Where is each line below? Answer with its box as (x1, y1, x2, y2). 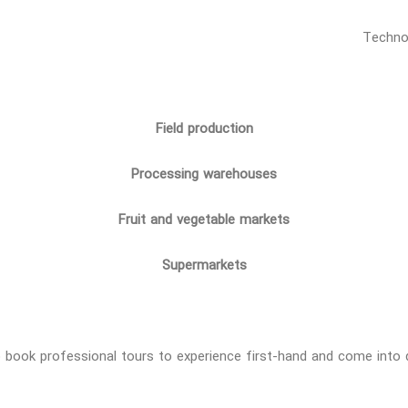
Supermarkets (161, 253, 247, 277)
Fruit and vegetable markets (118, 208, 290, 231)
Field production (155, 117, 253, 140)
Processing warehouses (131, 162, 277, 186)
